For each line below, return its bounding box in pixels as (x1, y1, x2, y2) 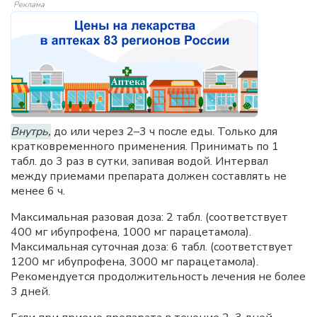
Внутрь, (11, 124, 51, 139)
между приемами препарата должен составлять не (11, 168, 287, 184)
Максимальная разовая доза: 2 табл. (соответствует (11, 209, 288, 225)
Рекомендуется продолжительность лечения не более (11, 269, 306, 284)
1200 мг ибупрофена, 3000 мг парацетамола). (11, 254, 258, 270)
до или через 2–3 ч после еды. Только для (51, 124, 277, 139)
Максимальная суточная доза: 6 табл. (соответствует (11, 239, 293, 255)
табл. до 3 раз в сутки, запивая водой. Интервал (11, 154, 268, 169)
